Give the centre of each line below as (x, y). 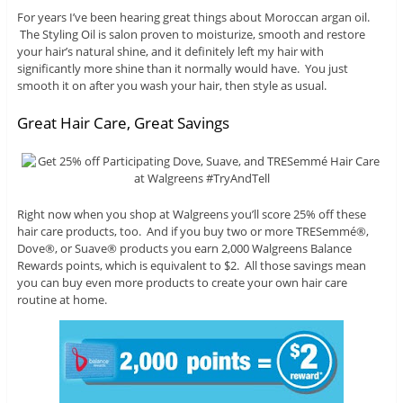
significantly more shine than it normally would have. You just (182, 69)
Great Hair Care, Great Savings (123, 123)
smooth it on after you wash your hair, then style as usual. (171, 86)
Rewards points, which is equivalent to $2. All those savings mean (191, 266)
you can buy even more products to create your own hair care (182, 283)
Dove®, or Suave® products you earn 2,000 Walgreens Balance (184, 249)
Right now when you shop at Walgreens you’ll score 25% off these (191, 215)
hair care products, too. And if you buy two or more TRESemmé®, (193, 232)
